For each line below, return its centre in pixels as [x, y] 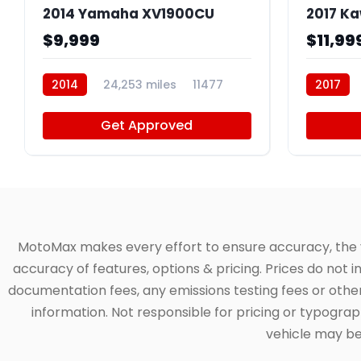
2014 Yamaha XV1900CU [129, 14]
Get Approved [147, 126]
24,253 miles [140, 85]
